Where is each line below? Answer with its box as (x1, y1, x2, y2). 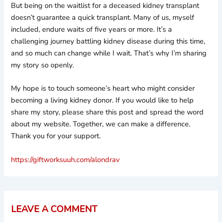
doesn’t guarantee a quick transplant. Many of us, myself (11, 12, 195, 23)
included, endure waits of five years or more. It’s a (11, 24, 172, 35)
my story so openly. (11, 60, 74, 70)
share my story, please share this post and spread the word (11, 107, 204, 117)
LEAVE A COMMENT (11, 203, 98, 215)
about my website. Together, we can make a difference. (11, 119, 191, 129)
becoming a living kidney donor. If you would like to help (11, 95, 194, 106)
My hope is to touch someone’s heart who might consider (11, 83, 195, 94)
